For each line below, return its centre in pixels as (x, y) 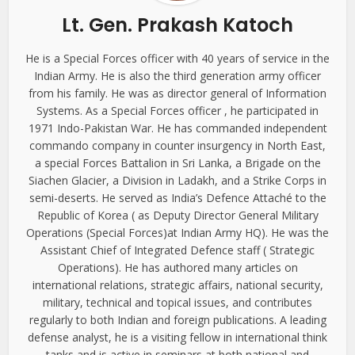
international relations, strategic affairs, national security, (177, 285)
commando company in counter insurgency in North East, (177, 146)
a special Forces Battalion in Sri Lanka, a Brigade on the (177, 163)
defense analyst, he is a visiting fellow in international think (177, 338)
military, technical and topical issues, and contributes (177, 303)
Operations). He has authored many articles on (177, 268)
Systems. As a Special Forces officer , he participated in (177, 111)
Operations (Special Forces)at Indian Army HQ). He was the (177, 233)
